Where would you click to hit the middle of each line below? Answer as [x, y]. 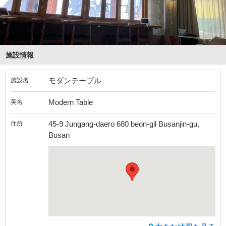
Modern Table [71, 102]
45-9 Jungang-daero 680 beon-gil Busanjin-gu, [124, 124]
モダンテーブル [75, 81]
